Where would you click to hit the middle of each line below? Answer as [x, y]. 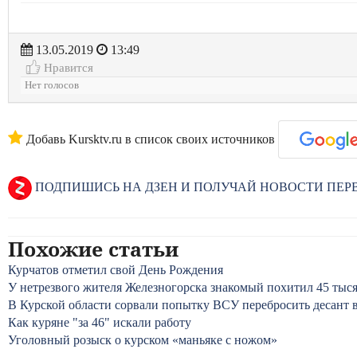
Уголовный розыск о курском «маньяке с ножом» [143, 340]
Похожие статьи [93, 249]
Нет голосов [52, 85]
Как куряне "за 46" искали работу [100, 322]
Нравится [67, 67]
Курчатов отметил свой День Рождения [116, 270]
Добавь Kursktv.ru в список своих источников [149, 139]
